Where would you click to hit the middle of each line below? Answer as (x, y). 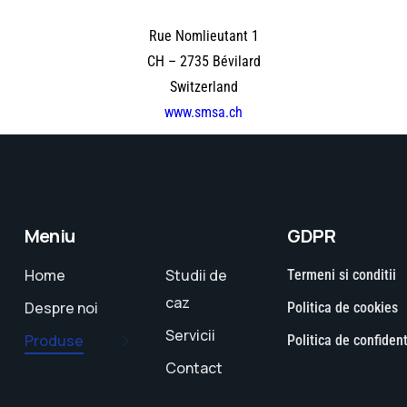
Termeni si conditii (342, 275)
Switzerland (203, 87)
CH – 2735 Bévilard (203, 62)
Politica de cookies (343, 308)
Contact (194, 368)
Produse (54, 341)
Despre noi (61, 308)
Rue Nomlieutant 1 (203, 36)
